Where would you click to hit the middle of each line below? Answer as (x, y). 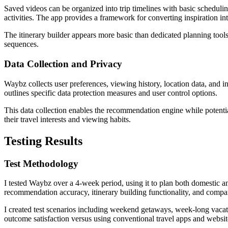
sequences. (21, 44)
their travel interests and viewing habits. (67, 119)
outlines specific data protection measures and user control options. (111, 93)
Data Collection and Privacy (63, 64)
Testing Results (43, 141)
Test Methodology (41, 163)
